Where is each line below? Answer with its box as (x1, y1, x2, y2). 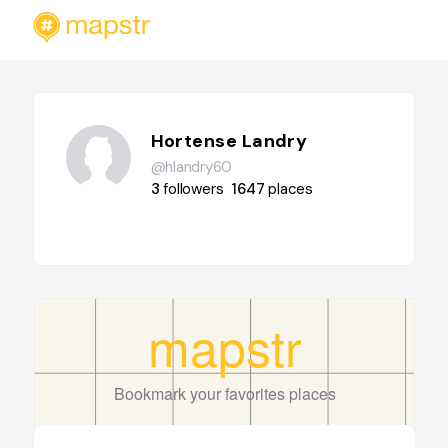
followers (163, 179, 224, 199)
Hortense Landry (150, 129, 308, 153)
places (268, 179, 314, 199)
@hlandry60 (150, 157, 233, 177)
